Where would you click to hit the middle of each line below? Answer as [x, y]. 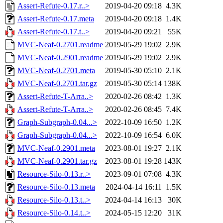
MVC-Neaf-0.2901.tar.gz [57, 161]
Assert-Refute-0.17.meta [56, 19]
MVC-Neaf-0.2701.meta [56, 71]
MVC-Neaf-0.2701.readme [60, 45]
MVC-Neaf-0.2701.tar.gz [57, 84]
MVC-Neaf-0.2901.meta [56, 148]
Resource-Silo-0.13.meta [56, 187]
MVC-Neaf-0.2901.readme [60, 58]
